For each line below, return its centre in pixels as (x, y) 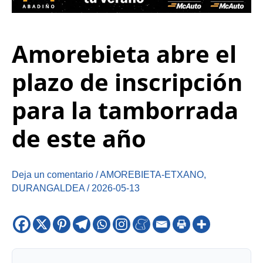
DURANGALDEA (48, 188)
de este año (79, 139)
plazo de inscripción (127, 82)
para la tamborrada (125, 110)
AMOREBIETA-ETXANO (152, 175)
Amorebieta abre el (124, 54)
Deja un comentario (53, 175)
